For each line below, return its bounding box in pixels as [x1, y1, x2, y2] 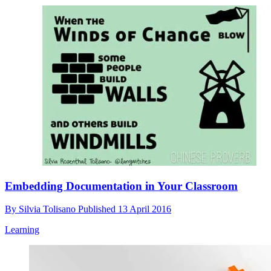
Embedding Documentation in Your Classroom [5, 179, 238, 192]
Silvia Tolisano [19, 204, 78, 215]
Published [78, 204, 118, 215]
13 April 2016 [118, 204, 171, 215]
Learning [5, 224, 39, 235]
